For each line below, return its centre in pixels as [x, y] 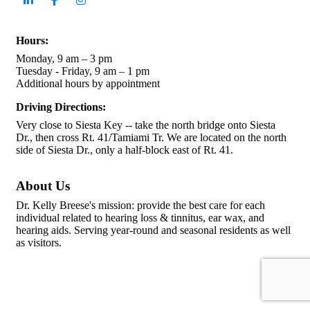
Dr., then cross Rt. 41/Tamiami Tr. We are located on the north [151, 138]
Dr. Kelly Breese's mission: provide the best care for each [140, 206]
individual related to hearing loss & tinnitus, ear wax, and [140, 218]
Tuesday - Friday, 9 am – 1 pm [83, 71]
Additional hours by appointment [88, 84]
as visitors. [39, 243]
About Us [43, 186]
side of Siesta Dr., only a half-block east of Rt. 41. [125, 150]
